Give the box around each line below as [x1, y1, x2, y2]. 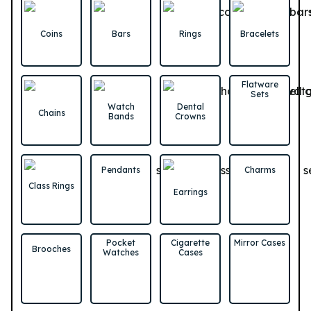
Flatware [241, 78, 278, 90]
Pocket [106, 237, 135, 248]
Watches [103, 246, 139, 258]
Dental [176, 101, 204, 112]
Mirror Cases [234, 237, 285, 248]
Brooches [32, 243, 71, 254]
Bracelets [240, 28, 279, 39]
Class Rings [28, 180, 74, 191]
